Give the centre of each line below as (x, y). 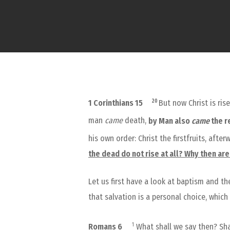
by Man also (170, 121)
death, (136, 121)
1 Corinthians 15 (116, 103)
